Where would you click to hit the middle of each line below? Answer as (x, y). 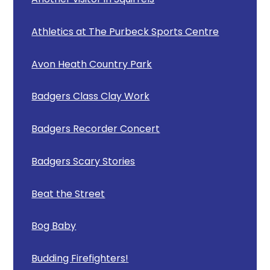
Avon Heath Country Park (92, 64)
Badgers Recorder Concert (96, 129)
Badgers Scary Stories (83, 161)
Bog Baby (54, 226)
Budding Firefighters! (80, 259)
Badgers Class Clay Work (91, 96)
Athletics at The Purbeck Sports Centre (125, 31)
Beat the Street (68, 193)
